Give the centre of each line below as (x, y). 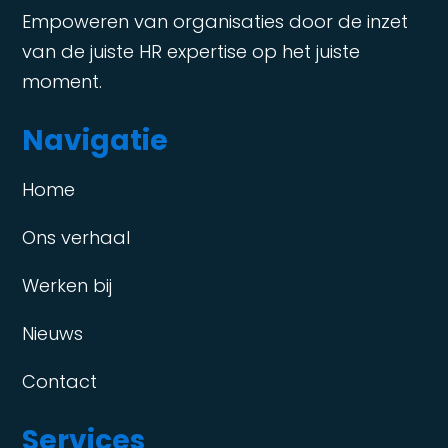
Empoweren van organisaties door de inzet (215, 21)
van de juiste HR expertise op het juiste (191, 51)
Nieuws (53, 333)
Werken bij (67, 285)
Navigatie (95, 140)
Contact (60, 381)
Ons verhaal (76, 237)
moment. (62, 81)
